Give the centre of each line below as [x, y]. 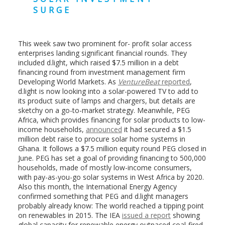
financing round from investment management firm [101, 72]
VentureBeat [139, 81]
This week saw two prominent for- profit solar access [105, 43]
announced [104, 129]
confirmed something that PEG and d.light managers [103, 196]
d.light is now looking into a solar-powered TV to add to [108, 91]
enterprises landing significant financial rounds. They [102, 53]
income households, [52, 129]
